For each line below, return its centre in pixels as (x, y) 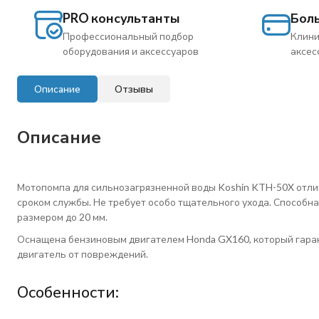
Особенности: (68, 292)
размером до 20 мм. (62, 217)
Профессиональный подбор (128, 36)
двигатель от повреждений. (83, 254)
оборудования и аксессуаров (131, 51)
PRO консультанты (121, 18)
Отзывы (134, 89)
